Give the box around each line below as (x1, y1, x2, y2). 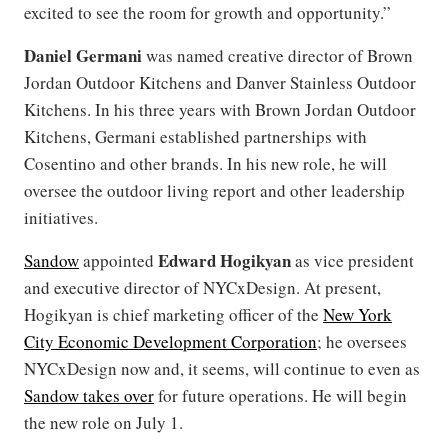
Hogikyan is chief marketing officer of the (24, 303, 323, 326)
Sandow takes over (24, 384, 154, 407)
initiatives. (24, 206, 98, 229)
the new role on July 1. (24, 411, 183, 434)
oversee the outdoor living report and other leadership (24, 179, 405, 202)
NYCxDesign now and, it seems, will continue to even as (24, 357, 420, 380)
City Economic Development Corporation (24, 330, 317, 353)
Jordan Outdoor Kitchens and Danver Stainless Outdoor (24, 71, 416, 94)
